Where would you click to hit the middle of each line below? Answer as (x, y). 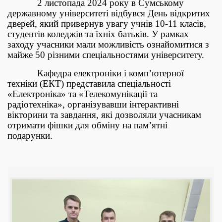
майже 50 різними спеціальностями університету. (106, 55)
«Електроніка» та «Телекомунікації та (83, 94)
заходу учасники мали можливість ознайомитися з (108, 44)
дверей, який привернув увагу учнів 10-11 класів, (107, 24)
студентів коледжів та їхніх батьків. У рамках (98, 34)
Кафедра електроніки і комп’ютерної (96, 73)
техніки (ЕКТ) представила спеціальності (89, 83)
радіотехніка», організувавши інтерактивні (93, 104)
